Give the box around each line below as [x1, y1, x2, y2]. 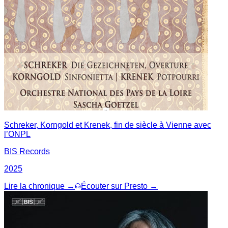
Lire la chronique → [4, 181, 75, 190]
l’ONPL [4, 129, 31, 138]
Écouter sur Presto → [81, 181, 158, 190]
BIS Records [4, 147, 50, 156]
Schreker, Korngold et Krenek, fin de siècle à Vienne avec [4, 120, 211, 129]
